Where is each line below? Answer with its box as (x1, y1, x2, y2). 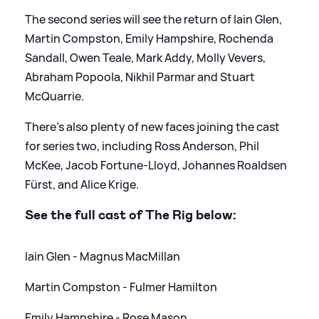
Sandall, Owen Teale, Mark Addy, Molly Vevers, (25, 49, 266, 66)
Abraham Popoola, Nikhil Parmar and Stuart (25, 68, 255, 85)
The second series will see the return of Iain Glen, (25, 11, 282, 27)
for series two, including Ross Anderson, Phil (25, 137, 259, 154)
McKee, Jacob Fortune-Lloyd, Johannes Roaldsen (25, 157, 287, 173)
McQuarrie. (25, 88, 84, 104)
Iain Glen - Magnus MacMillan (25, 249, 180, 265)
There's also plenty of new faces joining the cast (25, 118, 280, 135)
